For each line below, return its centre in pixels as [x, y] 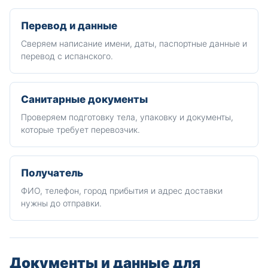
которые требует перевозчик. [80, 130]
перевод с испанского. [67, 56]
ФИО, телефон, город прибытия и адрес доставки [122, 191]
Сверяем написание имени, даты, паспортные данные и [134, 43]
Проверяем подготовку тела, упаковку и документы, [127, 117]
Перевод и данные [69, 26]
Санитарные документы [84, 99]
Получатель [52, 173]
